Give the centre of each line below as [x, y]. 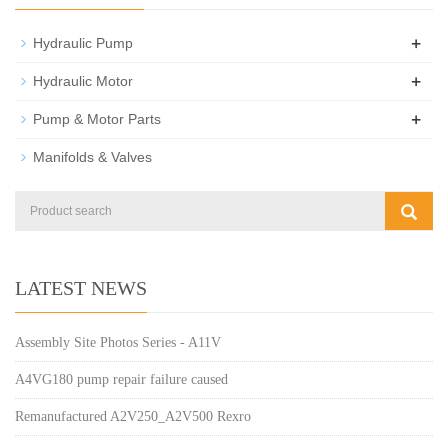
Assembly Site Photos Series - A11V [118, 342]
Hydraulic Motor [83, 80]
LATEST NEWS [81, 287]
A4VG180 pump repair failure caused [121, 379]
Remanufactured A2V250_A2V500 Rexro [133, 416]
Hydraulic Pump [83, 42]
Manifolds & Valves [92, 156]
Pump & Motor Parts [97, 118]
